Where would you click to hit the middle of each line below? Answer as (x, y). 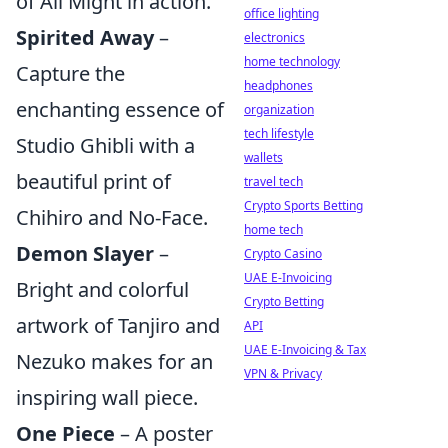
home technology (292, 61)
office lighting (281, 13)
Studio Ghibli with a (105, 145)
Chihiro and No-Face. (112, 217)
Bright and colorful (102, 289)
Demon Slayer (85, 253)
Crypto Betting (284, 301)
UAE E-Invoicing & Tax (305, 349)
